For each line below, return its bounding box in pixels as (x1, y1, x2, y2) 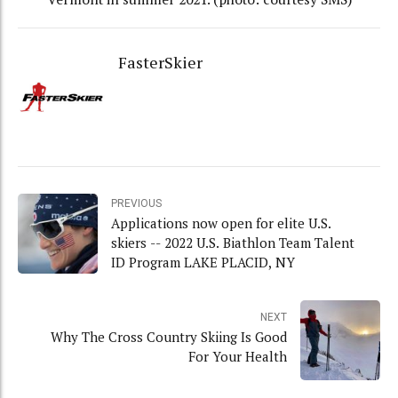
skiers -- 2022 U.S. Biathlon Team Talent (111, 233, 354, 251)
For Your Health (188, 347, 287, 366)
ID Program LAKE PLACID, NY (111, 252, 295, 271)
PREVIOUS (111, 196, 162, 210)
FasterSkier (117, 52, 203, 74)
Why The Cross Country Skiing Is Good (51, 328, 287, 346)
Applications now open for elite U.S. (111, 213, 331, 232)
